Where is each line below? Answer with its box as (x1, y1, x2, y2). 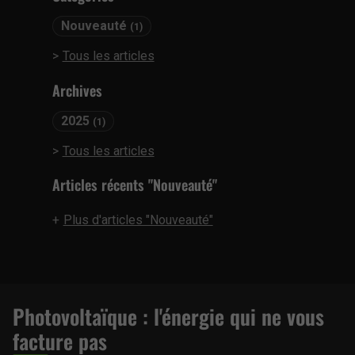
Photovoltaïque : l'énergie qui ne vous (13, 301, 324, 333)
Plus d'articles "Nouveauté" (63, 212, 213, 228)
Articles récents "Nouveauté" (52, 174, 217, 196)
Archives (52, 78, 102, 101)
